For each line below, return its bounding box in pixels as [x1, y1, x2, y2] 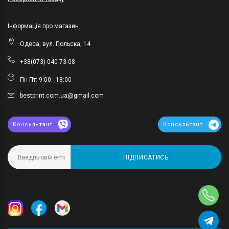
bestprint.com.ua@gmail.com [20, 92, 104, 100]
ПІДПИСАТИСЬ [123, 153, 169, 161]
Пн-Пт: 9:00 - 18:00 [20, 76, 72, 84]
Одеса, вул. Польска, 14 [20, 40, 90, 48]
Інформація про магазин [8, 22, 79, 30]
